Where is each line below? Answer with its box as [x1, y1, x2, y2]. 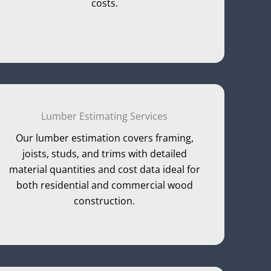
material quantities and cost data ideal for [8, 163, 200, 177]
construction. [74, 194, 135, 208]
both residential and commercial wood [16, 178, 193, 192]
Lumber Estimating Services [41, 109, 168, 123]
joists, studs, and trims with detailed [22, 147, 187, 161]
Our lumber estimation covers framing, [15, 131, 194, 145]
